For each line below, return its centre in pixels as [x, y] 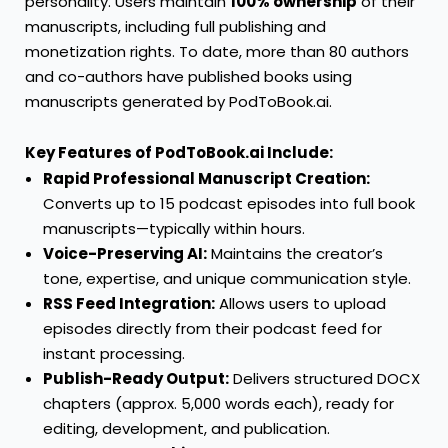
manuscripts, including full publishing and [175, 26]
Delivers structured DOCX [324, 378]
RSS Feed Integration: [129, 303]
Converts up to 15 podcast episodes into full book [229, 203]
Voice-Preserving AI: [125, 253]
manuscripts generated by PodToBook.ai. [178, 101]
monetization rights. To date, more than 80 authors [217, 51]
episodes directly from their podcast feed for [212, 328]
